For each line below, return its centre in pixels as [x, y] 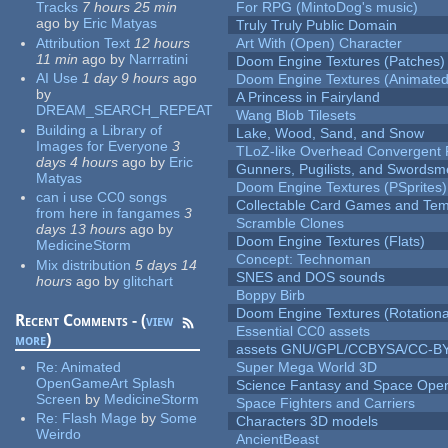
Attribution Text [83, 42]
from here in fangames [108, 213]
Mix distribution [84, 264]
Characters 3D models [307, 421]
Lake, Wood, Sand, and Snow [330, 133]
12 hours [162, 42]
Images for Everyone [102, 145]
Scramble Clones [290, 223]
